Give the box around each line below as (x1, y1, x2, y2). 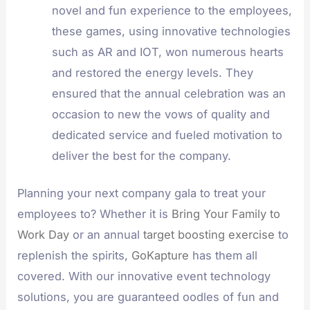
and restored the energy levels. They (51, 65, 253, 80)
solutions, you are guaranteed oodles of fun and (17, 290, 280, 304)
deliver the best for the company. (51, 148, 231, 163)
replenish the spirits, (17, 248, 132, 263)
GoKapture (131, 248, 190, 263)
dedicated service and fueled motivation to (51, 127, 282, 142)
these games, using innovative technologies (51, 24, 291, 38)
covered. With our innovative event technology (17, 269, 271, 284)
